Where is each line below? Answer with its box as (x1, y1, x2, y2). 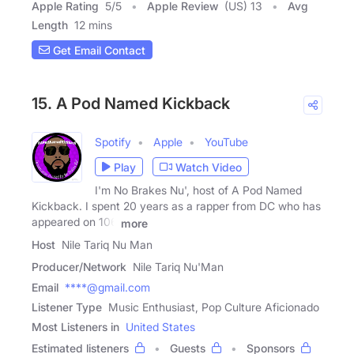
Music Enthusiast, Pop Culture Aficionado (108, 300, 319, 314)
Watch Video (175, 160, 242, 174)
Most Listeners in (32, 320, 119, 334)
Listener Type (32, 300, 102, 314)
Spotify (95, 135, 131, 149)
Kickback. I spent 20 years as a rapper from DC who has (32, 199, 321, 213)
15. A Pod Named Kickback (32, 94, 230, 114)
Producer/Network (32, 260, 126, 274)
